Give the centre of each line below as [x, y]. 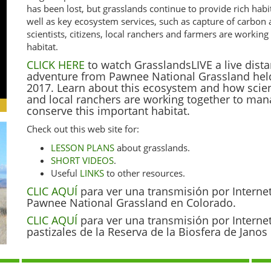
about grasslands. [152, 148]
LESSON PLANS [83, 148]
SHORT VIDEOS [82, 160]
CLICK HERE [56, 65]
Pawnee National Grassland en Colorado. [131, 203]
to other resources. [146, 173]
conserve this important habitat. [108, 111]
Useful [65, 173]
